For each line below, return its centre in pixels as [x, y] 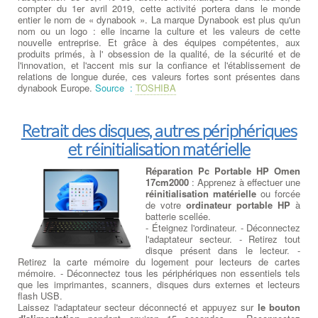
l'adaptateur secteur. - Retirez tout [223, 238]
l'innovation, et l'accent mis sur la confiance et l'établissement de [159, 65]
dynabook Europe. [55, 87]
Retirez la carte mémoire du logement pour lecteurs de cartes [159, 261]
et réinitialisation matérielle [159, 148]
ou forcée [278, 193]
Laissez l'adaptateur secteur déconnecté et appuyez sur [138, 307]
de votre [166, 204]
